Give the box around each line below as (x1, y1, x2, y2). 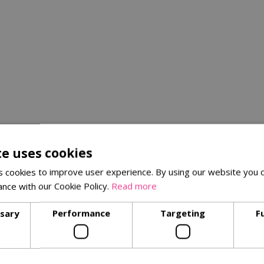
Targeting (160, 207, 206, 219)
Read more (111, 180, 157, 192)
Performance (52, 207, 110, 219)
